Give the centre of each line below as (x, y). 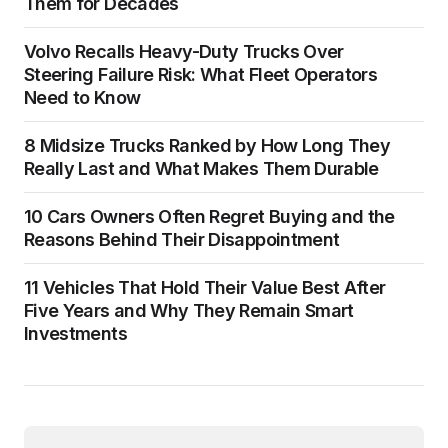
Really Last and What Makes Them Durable (201, 168)
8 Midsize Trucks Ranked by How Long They (207, 145)
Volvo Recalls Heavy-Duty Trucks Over (184, 51)
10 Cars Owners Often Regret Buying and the (209, 216)
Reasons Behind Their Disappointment (182, 239)
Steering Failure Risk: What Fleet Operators (201, 74)
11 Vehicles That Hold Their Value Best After (205, 287)
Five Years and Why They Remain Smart (189, 310)
